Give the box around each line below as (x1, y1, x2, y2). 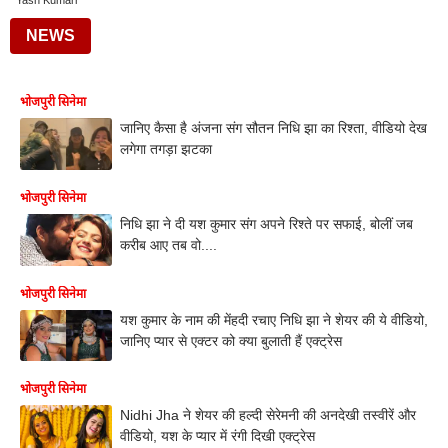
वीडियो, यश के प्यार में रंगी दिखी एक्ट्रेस (120, 428, 315, 445)
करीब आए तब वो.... (120, 236, 217, 253)
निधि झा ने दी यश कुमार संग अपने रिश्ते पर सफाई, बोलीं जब (120, 215, 413, 232)
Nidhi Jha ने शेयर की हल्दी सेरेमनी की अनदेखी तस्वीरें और (120, 407, 416, 424)
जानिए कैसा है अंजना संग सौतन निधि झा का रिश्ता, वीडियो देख (120, 120, 427, 136)
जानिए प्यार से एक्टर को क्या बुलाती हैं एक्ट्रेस (120, 332, 342, 349)
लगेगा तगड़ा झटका (120, 141, 212, 157)
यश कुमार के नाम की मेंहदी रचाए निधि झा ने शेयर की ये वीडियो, (120, 311, 428, 328)
